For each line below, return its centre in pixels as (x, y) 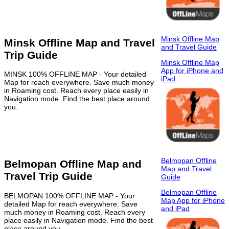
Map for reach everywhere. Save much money (79, 83)
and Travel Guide (189, 47)
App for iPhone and (192, 71)
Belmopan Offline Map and (73, 164)
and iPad (175, 208)
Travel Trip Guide (48, 176)
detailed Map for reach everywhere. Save (71, 204)
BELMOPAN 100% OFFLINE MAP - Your (70, 196)
